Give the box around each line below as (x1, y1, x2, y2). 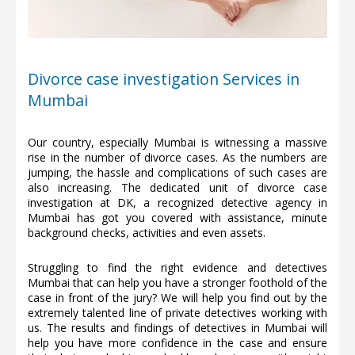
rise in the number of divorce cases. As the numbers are (28, 149, 327, 165)
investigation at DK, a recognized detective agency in (28, 194, 327, 210)
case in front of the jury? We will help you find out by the (28, 289, 327, 305)
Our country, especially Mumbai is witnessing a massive (28, 134, 327, 150)
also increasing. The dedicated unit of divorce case (28, 179, 327, 195)
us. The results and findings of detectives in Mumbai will (28, 319, 327, 335)
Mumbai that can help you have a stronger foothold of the (28, 274, 327, 290)
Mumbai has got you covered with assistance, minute (28, 209, 327, 225)
